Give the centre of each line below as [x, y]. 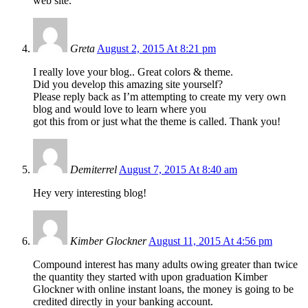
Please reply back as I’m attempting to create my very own [159, 96]
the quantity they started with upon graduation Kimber [150, 276]
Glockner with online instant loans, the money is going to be [163, 289]
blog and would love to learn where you [120, 109]
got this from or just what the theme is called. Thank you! [157, 121]
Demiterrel [93, 169]
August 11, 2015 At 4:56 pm [210, 241]
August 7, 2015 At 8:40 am [178, 169]
